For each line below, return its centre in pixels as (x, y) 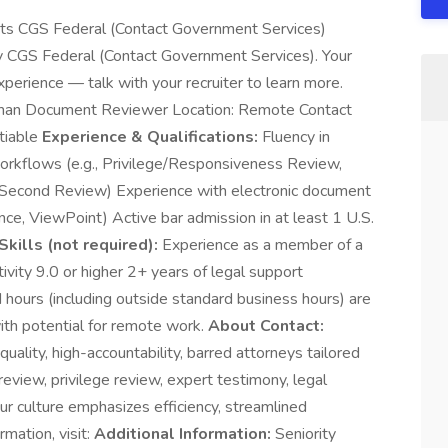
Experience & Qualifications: (150, 137)
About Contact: (266, 326)
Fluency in (294, 137)
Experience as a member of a (260, 245)
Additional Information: (182, 434)
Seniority (303, 434)
